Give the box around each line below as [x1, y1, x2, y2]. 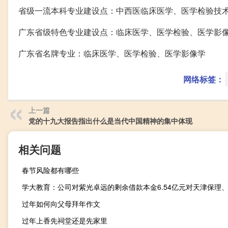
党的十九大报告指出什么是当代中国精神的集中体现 [28, 116, 192, 126]
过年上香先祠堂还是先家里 [22, 215, 107, 226]
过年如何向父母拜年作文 [22, 198, 100, 209]
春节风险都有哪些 [22, 165, 79, 176]
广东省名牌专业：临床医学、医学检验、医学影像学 [18, 47, 206, 60]
